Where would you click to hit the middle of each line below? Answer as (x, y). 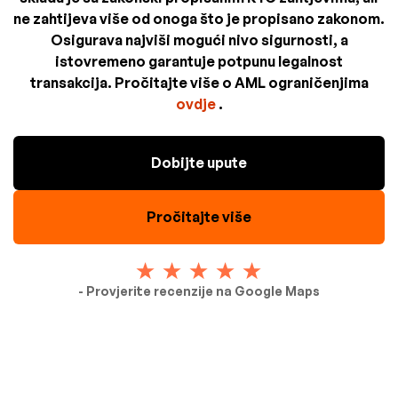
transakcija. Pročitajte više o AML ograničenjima (199, 83)
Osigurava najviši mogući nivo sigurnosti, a (199, 40)
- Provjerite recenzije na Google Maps (199, 291)
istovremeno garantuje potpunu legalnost (199, 62)
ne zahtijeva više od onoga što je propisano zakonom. (199, 19)
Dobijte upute (199, 163)
